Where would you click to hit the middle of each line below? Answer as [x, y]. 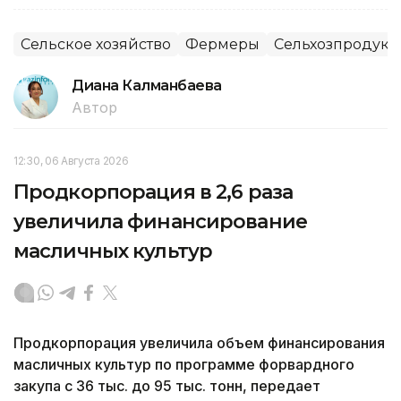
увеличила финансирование [160, 222]
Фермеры [222, 45]
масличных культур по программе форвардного [184, 365]
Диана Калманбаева [147, 86]
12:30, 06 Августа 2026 [71, 161]
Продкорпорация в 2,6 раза [153, 192]
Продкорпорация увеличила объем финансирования [199, 343]
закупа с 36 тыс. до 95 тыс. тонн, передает [167, 386]
